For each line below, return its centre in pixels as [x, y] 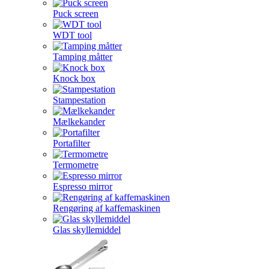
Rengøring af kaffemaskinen [107, 208]
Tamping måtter [83, 57]
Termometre [76, 165]
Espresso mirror [83, 186]
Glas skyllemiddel [87, 230]
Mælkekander [79, 122]
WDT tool [72, 35]
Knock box [74, 78]
